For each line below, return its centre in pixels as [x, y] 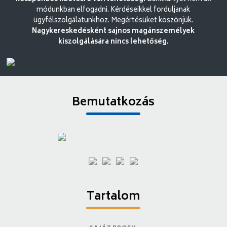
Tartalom [113, 197]
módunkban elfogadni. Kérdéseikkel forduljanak [113, 10]
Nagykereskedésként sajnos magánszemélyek [113, 31]
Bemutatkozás [113, 103]
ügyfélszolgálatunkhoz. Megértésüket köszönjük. [113, 21]
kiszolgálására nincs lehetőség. [113, 42]
